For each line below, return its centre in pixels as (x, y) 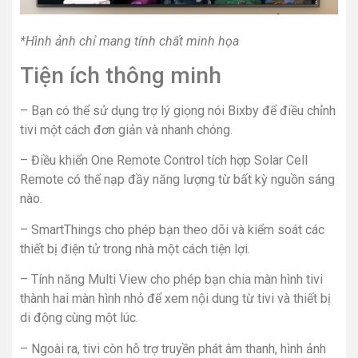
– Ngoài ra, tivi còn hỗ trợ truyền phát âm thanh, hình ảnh (173, 348)
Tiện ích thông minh (121, 75)
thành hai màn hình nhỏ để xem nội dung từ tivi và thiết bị (175, 299)
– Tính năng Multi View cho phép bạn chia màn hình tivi (171, 280)
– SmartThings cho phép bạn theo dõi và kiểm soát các (172, 229)
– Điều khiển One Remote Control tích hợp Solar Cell (164, 161)
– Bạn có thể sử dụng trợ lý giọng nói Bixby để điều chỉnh (178, 110)
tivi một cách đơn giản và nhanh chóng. (126, 129)
